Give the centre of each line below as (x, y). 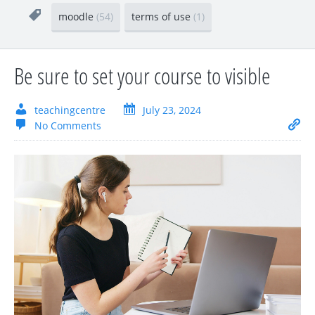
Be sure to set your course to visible (142, 76)
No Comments (68, 126)
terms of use (162, 17)
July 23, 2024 (172, 110)
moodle (77, 17)
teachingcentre (70, 110)
